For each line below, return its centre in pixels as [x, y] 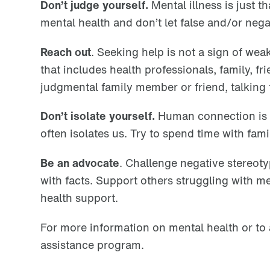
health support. [79, 197]
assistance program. [92, 244]
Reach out [66, 52]
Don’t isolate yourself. [98, 116]
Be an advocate [80, 162]
